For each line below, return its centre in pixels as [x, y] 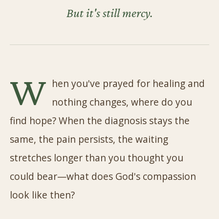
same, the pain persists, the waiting [89, 139]
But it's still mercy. [109, 13]
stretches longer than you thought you [97, 158]
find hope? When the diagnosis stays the [100, 120]
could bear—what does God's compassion [103, 176]
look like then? [42, 195]
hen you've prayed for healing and [129, 83]
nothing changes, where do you [122, 102]
